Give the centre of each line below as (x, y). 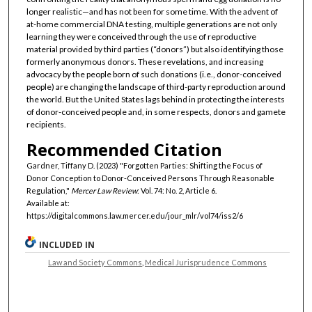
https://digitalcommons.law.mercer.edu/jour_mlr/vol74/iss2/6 (134, 215)
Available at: (48, 203)
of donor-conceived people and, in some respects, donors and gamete (156, 112)
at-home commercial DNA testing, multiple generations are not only (151, 24)
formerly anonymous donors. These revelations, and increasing (145, 62)
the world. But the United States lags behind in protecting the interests (155, 100)
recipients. (46, 125)
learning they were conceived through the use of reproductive (141, 37)
